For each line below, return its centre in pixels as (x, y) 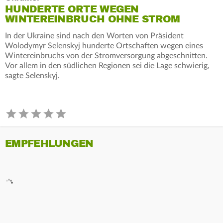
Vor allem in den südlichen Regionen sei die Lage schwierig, (107, 65)
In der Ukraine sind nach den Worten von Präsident (94, 36)
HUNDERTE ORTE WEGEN (72, 9)
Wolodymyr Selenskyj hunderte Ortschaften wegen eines (104, 46)
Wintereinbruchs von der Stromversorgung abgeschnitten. (106, 56)
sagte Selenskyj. (32, 75)
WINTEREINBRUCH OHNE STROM (93, 19)
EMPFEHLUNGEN (49, 143)
